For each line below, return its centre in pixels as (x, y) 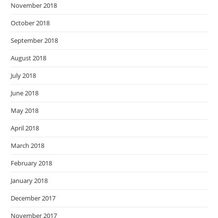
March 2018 (28, 146)
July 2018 (24, 76)
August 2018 (29, 58)
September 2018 (35, 41)
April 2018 (25, 128)
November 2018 (34, 6)
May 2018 (25, 111)
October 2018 (30, 23)
